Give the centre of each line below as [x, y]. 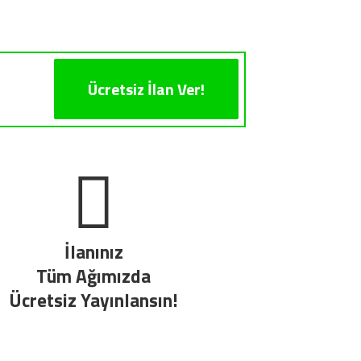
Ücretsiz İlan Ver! [146, 89]
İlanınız [93, 252]
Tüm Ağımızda [93, 276]
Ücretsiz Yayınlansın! [93, 301]
